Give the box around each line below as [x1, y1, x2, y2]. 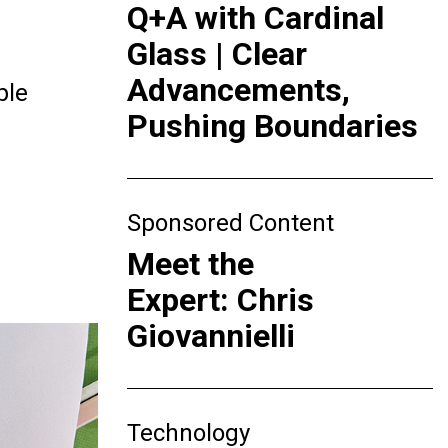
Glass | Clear [127, 35, 307, 73]
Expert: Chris [127, 281, 314, 319]
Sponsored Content [127, 209, 334, 237]
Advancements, [127, 71, 350, 109]
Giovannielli [127, 317, 303, 355]
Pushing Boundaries [127, 107, 418, 145]
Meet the [127, 245, 254, 283]
